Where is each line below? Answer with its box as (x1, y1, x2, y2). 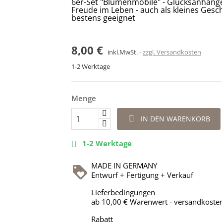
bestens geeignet (71, 12, 135, 23)
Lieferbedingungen (91, 187, 155, 197)
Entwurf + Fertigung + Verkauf (91, 169, 193, 180)
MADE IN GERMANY (91, 160, 157, 170)
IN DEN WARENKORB (140, 114, 210, 123)
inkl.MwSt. (108, 48, 139, 56)
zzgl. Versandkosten (143, 48, 201, 56)
